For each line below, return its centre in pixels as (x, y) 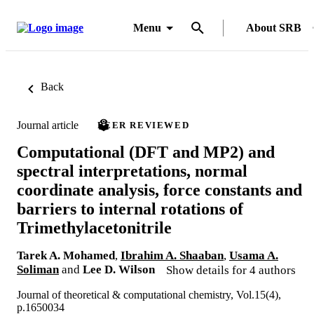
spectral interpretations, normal (132, 171)
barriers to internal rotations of (130, 209)
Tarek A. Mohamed (66, 255)
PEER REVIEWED (144, 125)
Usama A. (254, 255)
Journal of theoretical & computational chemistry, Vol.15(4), (149, 294)
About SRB (274, 28)
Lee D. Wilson (119, 269)
